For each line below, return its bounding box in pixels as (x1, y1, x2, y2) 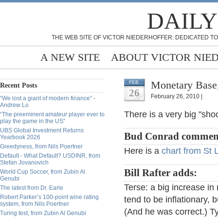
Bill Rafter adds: (124, 167, 197, 178)
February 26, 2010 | (151, 93, 202, 100)
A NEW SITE (40, 51, 100, 63)
